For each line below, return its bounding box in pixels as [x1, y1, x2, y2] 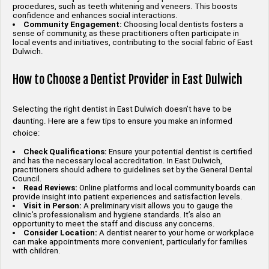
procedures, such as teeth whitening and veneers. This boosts [13, 2, 238, 11]
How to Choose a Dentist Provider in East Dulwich [13, 72, 243, 88]
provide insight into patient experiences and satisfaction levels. [13, 192, 243, 202]
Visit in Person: [23, 201, 82, 211]
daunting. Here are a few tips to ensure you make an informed [13, 116, 232, 125]
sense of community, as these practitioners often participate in [13, 29, 239, 38]
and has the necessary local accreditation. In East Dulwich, [13, 156, 222, 166]
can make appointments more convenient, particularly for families [13, 237, 247, 247]
